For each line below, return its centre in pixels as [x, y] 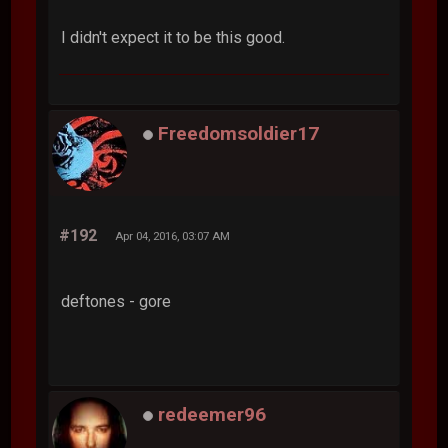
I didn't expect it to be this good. [173, 37]
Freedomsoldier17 [239, 133]
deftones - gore [116, 301]
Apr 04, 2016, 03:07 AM [173, 235]
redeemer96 [212, 414]
